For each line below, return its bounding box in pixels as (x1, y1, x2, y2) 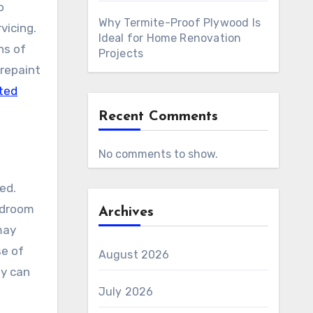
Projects (98, 47, 144, 60)
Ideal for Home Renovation (98, 31, 242, 45)
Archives (98, 205, 154, 219)
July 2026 (98, 285, 154, 298)
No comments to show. (98, 147, 218, 161)
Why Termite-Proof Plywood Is (98, 16, 261, 29)
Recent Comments (98, 110, 218, 124)
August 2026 (98, 248, 170, 261)
